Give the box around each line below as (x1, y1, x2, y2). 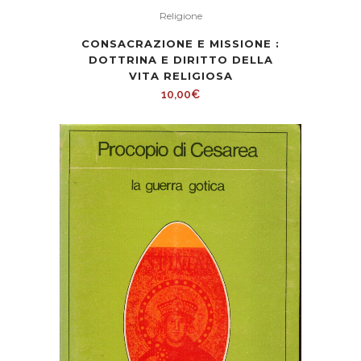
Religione (159, 9, 202, 22)
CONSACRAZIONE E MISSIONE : (81, 36, 280, 50)
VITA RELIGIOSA (128, 68, 233, 82)
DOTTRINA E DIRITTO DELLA (88, 52, 273, 66)
